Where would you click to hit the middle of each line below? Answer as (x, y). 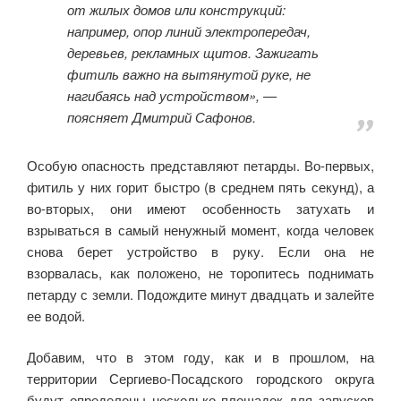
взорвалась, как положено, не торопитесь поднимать (200, 272)
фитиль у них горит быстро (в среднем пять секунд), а (200, 186)
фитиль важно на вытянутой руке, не (189, 73)
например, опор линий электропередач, (189, 30)
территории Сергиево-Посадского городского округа (200, 379)
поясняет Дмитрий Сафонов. (162, 116)
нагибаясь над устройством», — (172, 95)
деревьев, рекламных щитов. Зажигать (193, 52)
